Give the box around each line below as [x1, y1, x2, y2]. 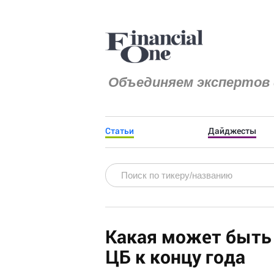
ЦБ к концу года [105, 245, 245, 268]
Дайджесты [208, 125, 257, 136]
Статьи [105, 125, 134, 136]
